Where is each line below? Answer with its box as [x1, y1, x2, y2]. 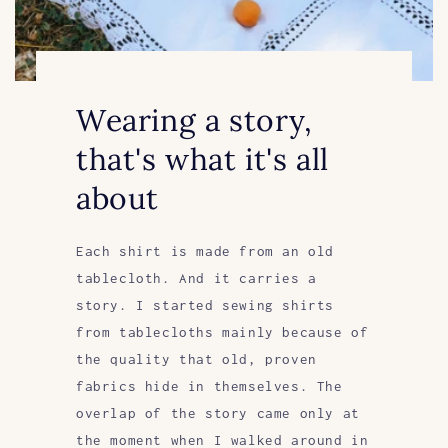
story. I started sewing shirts [75, 297, 334, 314]
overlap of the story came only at [75, 405, 360, 422]
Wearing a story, [75, 101, 313, 140]
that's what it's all [75, 140, 329, 179]
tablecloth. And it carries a [75, 270, 317, 287]
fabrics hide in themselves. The [75, 378, 343, 395]
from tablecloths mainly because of [75, 324, 369, 341]
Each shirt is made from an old [75, 243, 334, 260]
